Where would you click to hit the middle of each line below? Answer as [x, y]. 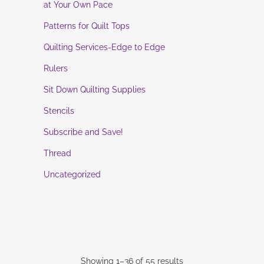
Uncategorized [72, 174]
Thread [57, 153]
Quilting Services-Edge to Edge [104, 47]
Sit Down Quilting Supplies [95, 90]
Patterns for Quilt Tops [87, 26]
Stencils [59, 111]
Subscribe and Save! [83, 132]
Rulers [56, 68]
